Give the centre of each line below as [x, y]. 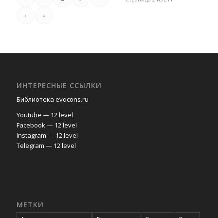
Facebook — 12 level [46, 125]
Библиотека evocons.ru [52, 99]
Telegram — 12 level [46, 145]
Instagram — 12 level [47, 135]
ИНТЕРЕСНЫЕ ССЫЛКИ [59, 85]
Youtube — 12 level [45, 115]
